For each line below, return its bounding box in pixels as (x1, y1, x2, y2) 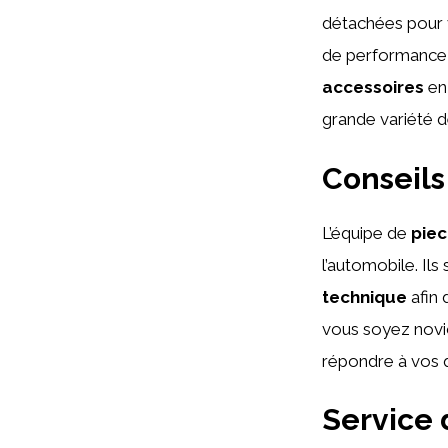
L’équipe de (322, 222, 411, 243)
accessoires (322, 77, 424, 97)
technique (322, 286, 407, 307)
